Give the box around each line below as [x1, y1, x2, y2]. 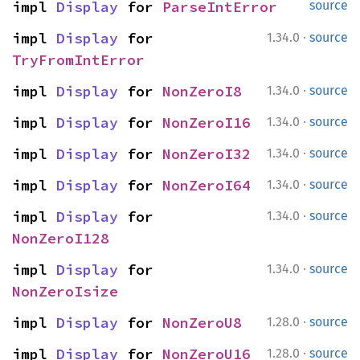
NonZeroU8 [162, 313, 242, 332]
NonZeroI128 [12, 229, 109, 247]
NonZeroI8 [162, 82, 242, 100]
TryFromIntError [12, 51, 145, 69]
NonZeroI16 [162, 113, 251, 132]
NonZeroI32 [162, 145, 251, 163]
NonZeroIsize [12, 282, 118, 301]
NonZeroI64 [162, 176, 251, 194]
